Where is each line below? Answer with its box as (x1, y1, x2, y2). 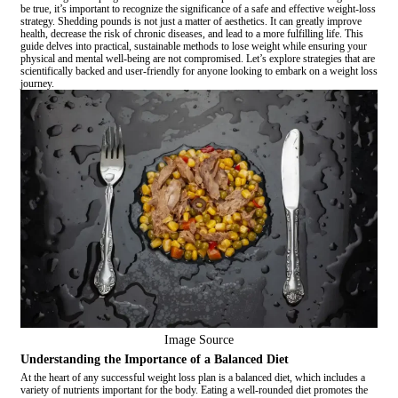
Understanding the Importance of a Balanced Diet (20, 353, 289, 367)
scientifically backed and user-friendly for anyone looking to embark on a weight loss (20, 65, 378, 78)
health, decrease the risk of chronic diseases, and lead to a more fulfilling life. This (20, 28, 363, 41)
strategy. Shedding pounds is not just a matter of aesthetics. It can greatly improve (20, 15, 362, 28)
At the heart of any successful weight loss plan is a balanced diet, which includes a (20, 371, 365, 385)
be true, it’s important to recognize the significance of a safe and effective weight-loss (20, 3, 376, 16)
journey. (20, 77, 54, 91)
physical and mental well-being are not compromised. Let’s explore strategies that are (20, 52, 375, 66)
